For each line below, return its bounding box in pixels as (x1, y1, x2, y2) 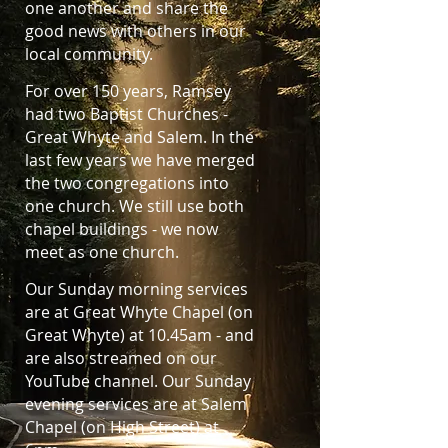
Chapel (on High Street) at (25, 416, 219, 438)
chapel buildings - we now (25, 218, 218, 240)
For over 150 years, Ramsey (25, 80, 231, 102)
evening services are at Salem (25, 393, 247, 415)
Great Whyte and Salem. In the (25, 126, 254, 148)
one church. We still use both (25, 195, 244, 217)
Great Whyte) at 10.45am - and (25, 324, 254, 346)
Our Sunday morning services (25, 278, 248, 300)
